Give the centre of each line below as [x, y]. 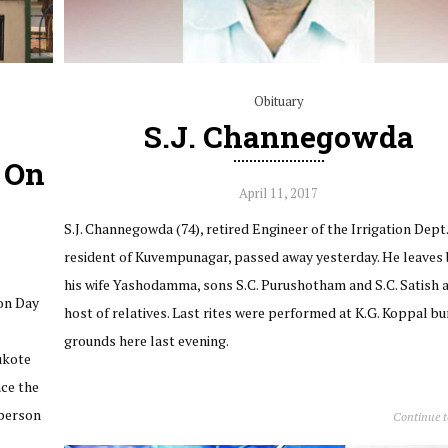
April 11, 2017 [279, 192]
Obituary [278, 100]
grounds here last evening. [146, 340]
